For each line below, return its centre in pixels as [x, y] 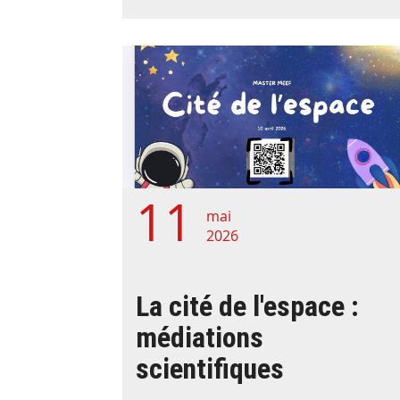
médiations [200, 338]
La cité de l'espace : [247, 307]
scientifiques [210, 369]
